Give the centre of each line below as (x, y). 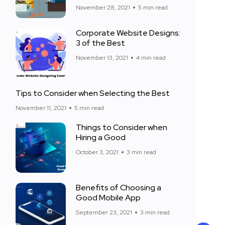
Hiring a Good (101, 137)
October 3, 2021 (97, 152)
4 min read (151, 58)
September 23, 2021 (104, 212)
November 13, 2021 (102, 58)
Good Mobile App (108, 198)
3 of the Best (100, 43)
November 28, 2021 (103, 8)
